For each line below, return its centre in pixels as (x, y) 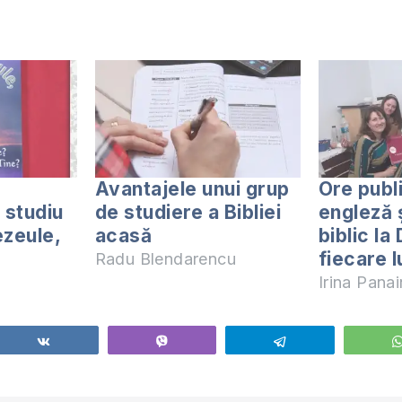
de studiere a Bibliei (188, 213)
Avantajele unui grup (192, 189)
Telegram (324, 341)
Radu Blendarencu (166, 259)
